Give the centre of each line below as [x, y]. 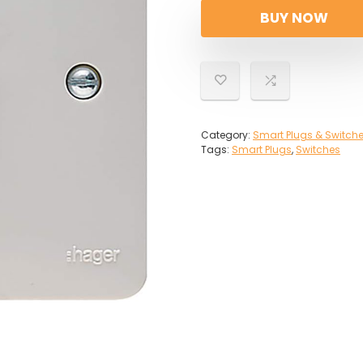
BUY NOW [294, 18]
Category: [227, 135]
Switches [318, 149]
